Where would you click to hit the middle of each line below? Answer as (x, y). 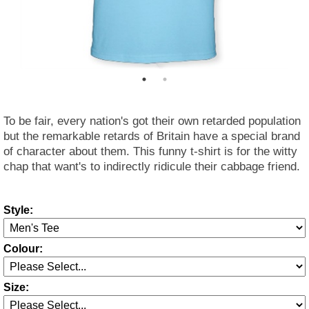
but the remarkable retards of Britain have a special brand (152, 136)
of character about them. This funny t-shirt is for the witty (150, 151)
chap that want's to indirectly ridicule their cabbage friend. (152, 167)
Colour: (23, 249)
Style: (18, 210)
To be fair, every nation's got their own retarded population (152, 121)
